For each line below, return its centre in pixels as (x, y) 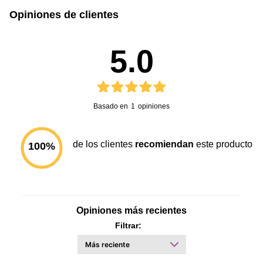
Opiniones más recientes (131, 210)
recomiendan (164, 144)
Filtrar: (128, 225)
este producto (224, 144)
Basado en (111, 106)
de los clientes (102, 144)
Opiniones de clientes (64, 15)
